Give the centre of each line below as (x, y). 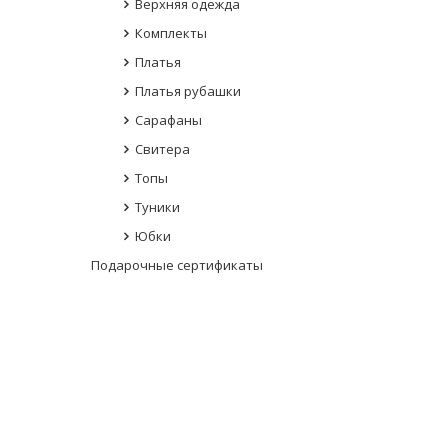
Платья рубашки (188, 91)
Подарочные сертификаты (177, 265)
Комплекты (171, 33)
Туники (157, 207)
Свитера (162, 149)
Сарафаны (168, 120)
